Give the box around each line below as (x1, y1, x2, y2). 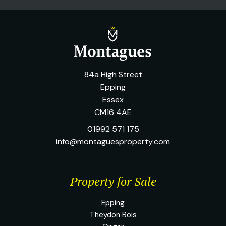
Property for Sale (70, 173, 156, 189)
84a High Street (84, 69, 142, 80)
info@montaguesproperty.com (56, 136, 170, 147)
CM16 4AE (94, 106, 132, 118)
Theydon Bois (89, 209, 137, 220)
